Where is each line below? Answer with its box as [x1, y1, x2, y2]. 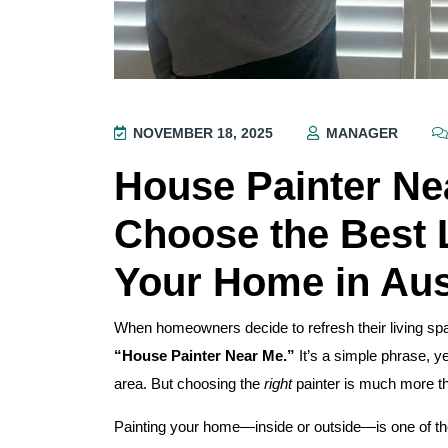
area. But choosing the [114, 375, 264, 393]
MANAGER [322, 125, 398, 142]
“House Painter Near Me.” [114, 347, 295, 365]
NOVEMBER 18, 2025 [129, 125, 273, 142]
